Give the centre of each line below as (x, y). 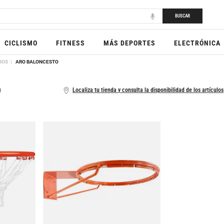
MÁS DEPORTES (130, 43)
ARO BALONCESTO (37, 62)
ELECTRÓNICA (197, 43)
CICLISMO (21, 43)
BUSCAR (182, 16)
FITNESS (71, 43)
